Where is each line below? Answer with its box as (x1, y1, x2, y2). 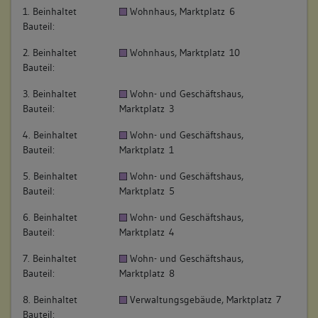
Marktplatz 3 (119, 102, 174, 115)
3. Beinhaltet (23, 87, 77, 100)
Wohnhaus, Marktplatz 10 (130, 45, 241, 59)
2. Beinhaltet (23, 45, 77, 59)
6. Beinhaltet (23, 210, 77, 224)
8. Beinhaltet (23, 292, 77, 306)
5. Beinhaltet (23, 169, 77, 182)
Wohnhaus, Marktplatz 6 (130, 4, 236, 18)
